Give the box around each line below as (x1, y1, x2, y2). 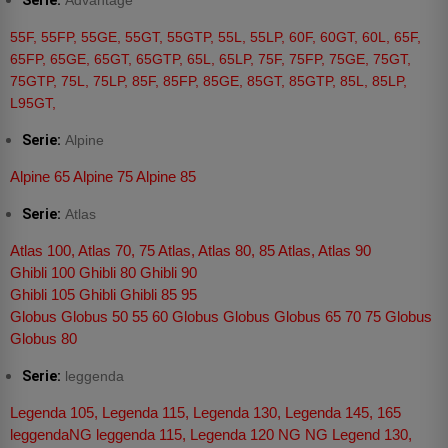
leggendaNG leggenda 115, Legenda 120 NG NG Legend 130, (10, 426, 412, 444)
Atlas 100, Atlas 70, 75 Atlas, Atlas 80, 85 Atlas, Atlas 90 (10, 242, 371, 260)
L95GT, (10, 95, 56, 112)
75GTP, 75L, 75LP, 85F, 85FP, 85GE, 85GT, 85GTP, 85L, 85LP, (10, 73, 407, 90)
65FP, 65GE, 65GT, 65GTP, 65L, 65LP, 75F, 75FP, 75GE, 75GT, (10, 51, 411, 68)
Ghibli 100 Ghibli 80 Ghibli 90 (10, 264, 197, 282)
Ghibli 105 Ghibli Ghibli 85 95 (10, 286, 197, 304)
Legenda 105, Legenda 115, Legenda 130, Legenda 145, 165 (10, 404, 401, 422)
